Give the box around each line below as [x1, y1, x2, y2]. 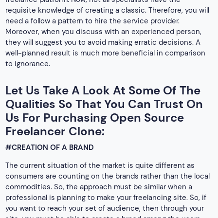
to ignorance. [5, 59, 51, 69]
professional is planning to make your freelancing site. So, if [5, 192, 207, 202]
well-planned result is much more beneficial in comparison [5, 48, 206, 58]
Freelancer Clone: [5, 124, 105, 139]
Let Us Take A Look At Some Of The [5, 83, 201, 98]
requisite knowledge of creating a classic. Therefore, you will [5, 5, 210, 16]
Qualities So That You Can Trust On [5, 96, 203, 112]
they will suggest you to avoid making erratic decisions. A [5, 37, 201, 48]
